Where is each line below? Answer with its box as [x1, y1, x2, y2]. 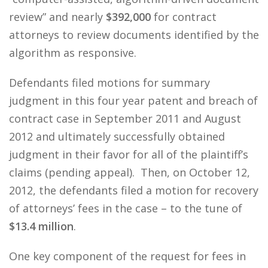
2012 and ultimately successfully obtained [9, 129, 225, 144]
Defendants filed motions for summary [9, 75, 210, 90]
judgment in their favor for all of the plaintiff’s [9, 147, 248, 162]
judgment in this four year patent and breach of [9, 93, 258, 108]
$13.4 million [9, 219, 74, 233]
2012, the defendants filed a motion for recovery [9, 183, 258, 197]
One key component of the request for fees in [9, 249, 246, 263]
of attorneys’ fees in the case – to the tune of [9, 201, 242, 215]
